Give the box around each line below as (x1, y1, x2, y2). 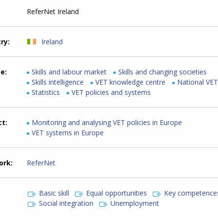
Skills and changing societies (118, 67, 207, 76)
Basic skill (39, 188, 70, 198)
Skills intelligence (32, 77, 84, 87)
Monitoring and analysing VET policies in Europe (32, 118, 182, 127)
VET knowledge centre (95, 77, 166, 87)
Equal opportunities (86, 188, 147, 198)
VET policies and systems (72, 88, 151, 97)
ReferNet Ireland (27, 7, 79, 16)
